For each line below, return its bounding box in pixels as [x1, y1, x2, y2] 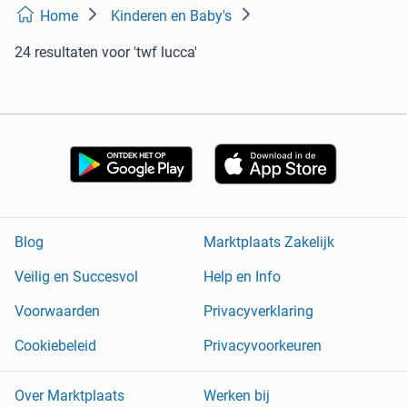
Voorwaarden [15, 303, 100, 321]
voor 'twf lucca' [102, 44, 197, 62]
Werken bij [203, 387, 270, 405]
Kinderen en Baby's [111, 7, 232, 25]
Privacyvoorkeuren [203, 337, 322, 355]
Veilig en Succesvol [15, 268, 138, 286]
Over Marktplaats [15, 387, 124, 405]
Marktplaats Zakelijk [203, 233, 334, 252]
